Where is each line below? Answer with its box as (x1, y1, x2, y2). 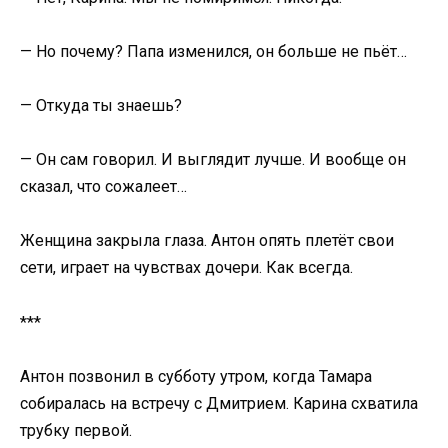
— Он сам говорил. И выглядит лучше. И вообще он (20, 150, 406, 170)
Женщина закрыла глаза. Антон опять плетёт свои (20, 231, 394, 251)
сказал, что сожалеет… (20, 177, 187, 197)
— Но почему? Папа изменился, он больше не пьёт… (20, 41, 407, 61)
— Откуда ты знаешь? (20, 96, 182, 116)
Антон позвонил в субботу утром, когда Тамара (20, 366, 372, 386)
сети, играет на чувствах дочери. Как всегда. (20, 258, 353, 278)
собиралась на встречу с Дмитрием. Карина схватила (20, 393, 418, 413)
